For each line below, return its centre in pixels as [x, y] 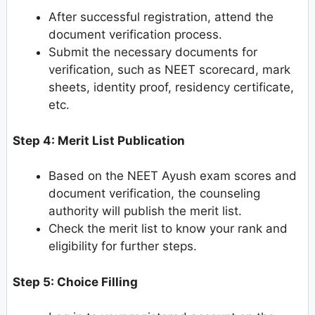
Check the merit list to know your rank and [168, 229]
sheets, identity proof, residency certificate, [171, 88]
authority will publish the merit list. [145, 211]
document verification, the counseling [154, 194]
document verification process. [135, 35]
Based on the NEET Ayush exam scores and [173, 176]
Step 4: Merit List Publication [99, 140]
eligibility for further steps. [123, 246]
